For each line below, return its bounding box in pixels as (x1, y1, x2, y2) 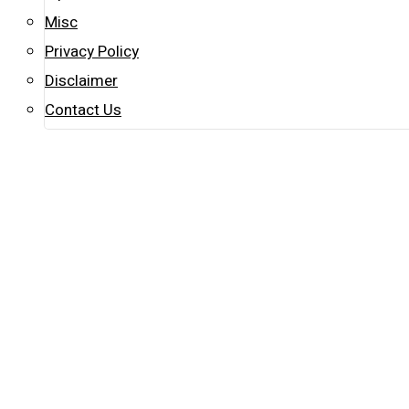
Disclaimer (45, 69, 118, 92)
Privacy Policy (45, 40, 139, 63)
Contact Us (45, 99, 121, 121)
